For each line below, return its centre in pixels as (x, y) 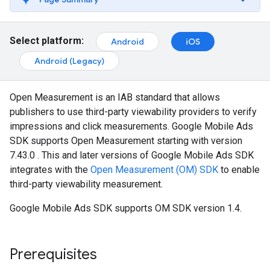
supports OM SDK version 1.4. (177, 208)
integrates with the (50, 170)
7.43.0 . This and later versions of (80, 155)
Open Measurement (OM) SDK (154, 170)
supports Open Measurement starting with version (135, 141)
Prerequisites (53, 254)
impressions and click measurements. (91, 126)
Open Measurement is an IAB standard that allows (115, 97)
